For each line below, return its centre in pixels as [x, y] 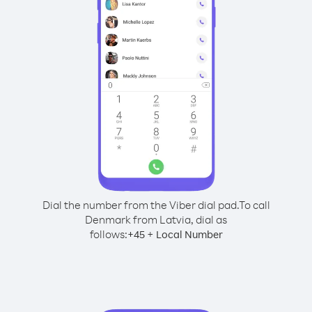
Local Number [189, 234]
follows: [108, 234]
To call [254, 205]
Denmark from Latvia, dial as [156, 219]
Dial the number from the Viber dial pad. [140, 205]
